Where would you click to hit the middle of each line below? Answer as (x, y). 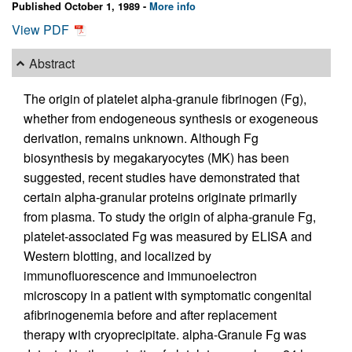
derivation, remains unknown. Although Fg (141, 138)
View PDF (42, 30)
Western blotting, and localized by (117, 256)
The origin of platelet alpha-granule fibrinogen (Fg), (165, 99)
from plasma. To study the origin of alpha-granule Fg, (170, 217)
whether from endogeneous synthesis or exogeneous (171, 119)
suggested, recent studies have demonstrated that (161, 178)
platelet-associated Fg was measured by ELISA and (168, 236)
